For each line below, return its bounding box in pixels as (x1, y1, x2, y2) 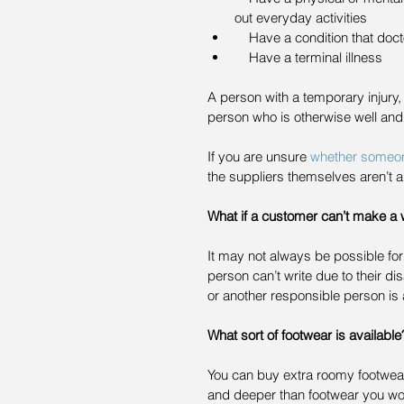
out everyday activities (234, 9, 374, 27)
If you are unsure (207, 148, 310, 166)
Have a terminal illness (249, 49, 386, 67)
